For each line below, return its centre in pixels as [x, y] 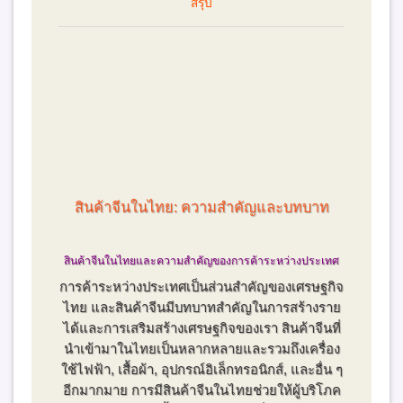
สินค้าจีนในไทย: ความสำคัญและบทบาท [201, 206]
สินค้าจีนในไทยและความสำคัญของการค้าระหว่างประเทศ [201, 260]
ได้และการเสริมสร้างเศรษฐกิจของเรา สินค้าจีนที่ [201, 327]
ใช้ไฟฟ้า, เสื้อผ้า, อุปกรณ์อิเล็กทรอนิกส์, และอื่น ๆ [201, 369]
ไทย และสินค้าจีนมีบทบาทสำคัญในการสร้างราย [201, 307]
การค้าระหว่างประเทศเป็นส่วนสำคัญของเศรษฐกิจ [201, 286]
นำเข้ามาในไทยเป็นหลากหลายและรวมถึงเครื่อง [201, 348]
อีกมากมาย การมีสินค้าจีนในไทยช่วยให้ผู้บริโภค [201, 390]
